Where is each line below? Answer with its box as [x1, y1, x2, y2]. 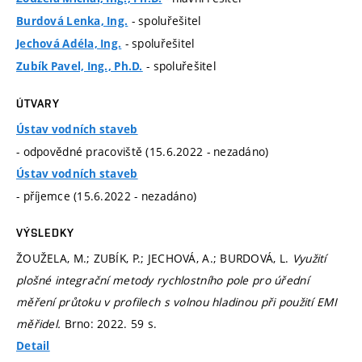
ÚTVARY [16, 97, 60, 111]
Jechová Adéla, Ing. [16, 36, 122, 52]
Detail [16, 339, 50, 354]
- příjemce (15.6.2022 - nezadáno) [16, 188, 197, 204]
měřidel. [16, 316, 65, 332]
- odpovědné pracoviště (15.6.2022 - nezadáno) [16, 144, 269, 160]
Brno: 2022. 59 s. [64, 316, 158, 332]
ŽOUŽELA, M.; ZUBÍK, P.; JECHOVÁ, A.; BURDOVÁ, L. [16, 250, 293, 267]
